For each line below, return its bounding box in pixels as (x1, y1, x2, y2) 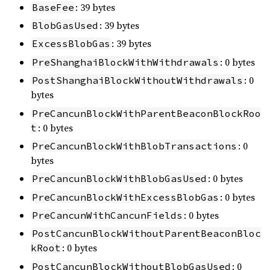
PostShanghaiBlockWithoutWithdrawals (32, 74, 243, 87)
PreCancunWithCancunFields (32, 209, 183, 222)
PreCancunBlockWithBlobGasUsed (32, 172, 207, 185)
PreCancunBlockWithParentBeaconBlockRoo (32, 107, 261, 119)
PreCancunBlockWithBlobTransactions (32, 139, 237, 152)
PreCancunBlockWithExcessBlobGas (32, 190, 219, 203)
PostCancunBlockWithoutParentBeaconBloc (32, 227, 261, 240)
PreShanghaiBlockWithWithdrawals (32, 55, 219, 68)
